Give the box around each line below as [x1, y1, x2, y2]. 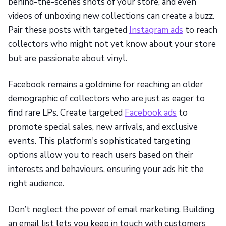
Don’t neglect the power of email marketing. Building [8, 203, 214, 215]
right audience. [8, 177, 64, 189]
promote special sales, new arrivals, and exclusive [8, 121, 198, 133]
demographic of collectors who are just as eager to [8, 92, 205, 104]
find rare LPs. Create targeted [8, 106, 125, 119]
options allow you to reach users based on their [8, 149, 193, 161]
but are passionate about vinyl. [8, 52, 127, 64]
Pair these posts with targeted [8, 24, 129, 36]
